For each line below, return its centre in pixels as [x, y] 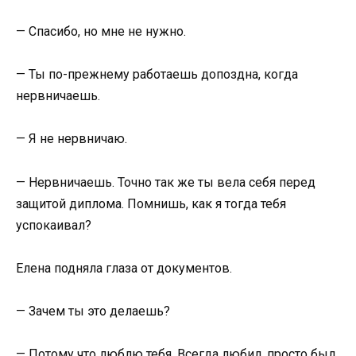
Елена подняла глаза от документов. [124, 268]
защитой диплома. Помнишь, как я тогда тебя [151, 203]
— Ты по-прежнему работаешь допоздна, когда [157, 75]
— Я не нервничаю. [72, 139]
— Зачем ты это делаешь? [93, 311]
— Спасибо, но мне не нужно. [101, 32]
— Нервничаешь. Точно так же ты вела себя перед [166, 182]
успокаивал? [54, 225]
